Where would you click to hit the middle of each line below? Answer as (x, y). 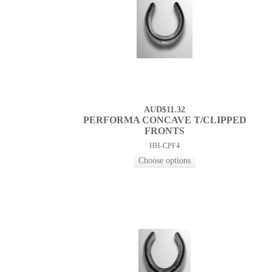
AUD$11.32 (165, 110)
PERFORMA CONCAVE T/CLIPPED (165, 120)
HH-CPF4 (165, 146)
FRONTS (165, 131)
